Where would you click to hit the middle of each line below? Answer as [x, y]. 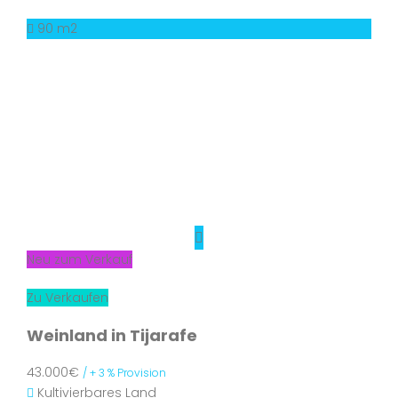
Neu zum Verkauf [80, 259]
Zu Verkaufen [68, 298]
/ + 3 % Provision [124, 373]
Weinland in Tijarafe [112, 335]
